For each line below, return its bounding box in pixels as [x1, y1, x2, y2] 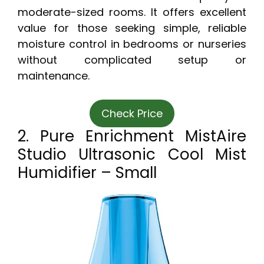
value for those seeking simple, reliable [18, 21, 246, 36]
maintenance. [18, 68, 90, 84]
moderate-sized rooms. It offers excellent [18, 5, 246, 20]
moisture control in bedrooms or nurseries [18, 37, 246, 52]
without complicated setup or [18, 52, 246, 68]
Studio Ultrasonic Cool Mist [18, 144, 246, 166]
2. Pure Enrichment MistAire [18, 126, 246, 147]
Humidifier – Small [18, 162, 157, 184]
